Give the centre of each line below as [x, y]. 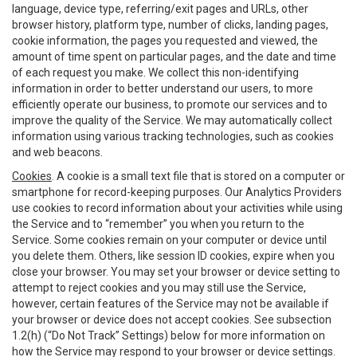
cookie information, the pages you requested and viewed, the [165, 41]
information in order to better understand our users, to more [163, 88]
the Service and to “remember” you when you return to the [158, 224]
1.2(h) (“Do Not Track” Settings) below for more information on [169, 335]
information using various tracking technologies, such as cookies [173, 136]
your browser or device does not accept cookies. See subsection [172, 320]
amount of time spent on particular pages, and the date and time [174, 57]
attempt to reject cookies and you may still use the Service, [159, 288]
